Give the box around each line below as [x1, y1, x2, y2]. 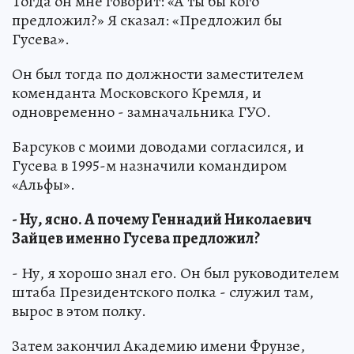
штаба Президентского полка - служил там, [12, 281, 314, 303]
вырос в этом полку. [12, 300, 146, 322]
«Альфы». [12, 174, 75, 196]
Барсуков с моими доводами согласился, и [12, 136, 304, 158]
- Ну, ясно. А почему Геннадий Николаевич [12, 209, 311, 231]
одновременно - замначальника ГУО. [12, 101, 271, 123]
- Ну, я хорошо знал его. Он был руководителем [12, 262, 339, 284]
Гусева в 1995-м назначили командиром [12, 155, 287, 177]
